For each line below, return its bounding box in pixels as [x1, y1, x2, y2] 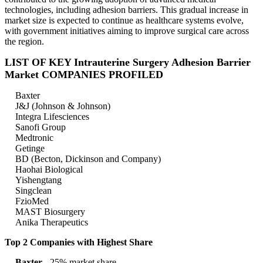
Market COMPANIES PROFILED [5, 69, 163, 81]
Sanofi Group [15, 122, 66, 133]
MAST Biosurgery [15, 207, 85, 217]
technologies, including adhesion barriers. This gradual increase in [5, 5, 248, 15]
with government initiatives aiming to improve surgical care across [5, 26, 249, 36]
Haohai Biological [15, 164, 83, 175]
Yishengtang [15, 175, 62, 186]
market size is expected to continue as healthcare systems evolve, [5, 15, 244, 26]
